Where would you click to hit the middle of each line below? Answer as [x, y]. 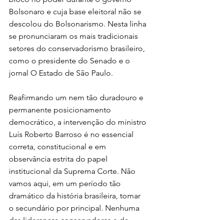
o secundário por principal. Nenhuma [75, 208]
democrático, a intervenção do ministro [79, 122]
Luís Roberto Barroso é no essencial [72, 134]
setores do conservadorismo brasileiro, [78, 48]
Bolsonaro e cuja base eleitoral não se [76, 11]
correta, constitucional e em [58, 146]
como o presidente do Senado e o [70, 60]
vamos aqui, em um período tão [66, 183]
